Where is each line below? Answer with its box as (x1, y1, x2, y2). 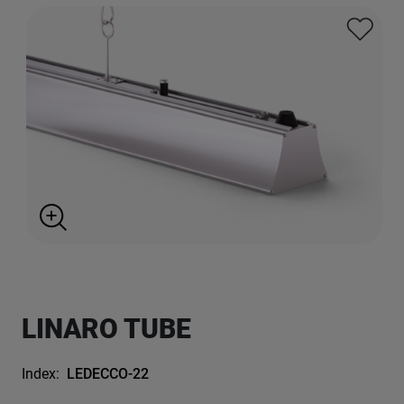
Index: (22, 365, 60, 383)
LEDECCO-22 (67, 365, 149, 383)
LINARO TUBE (22, 313, 191, 345)
